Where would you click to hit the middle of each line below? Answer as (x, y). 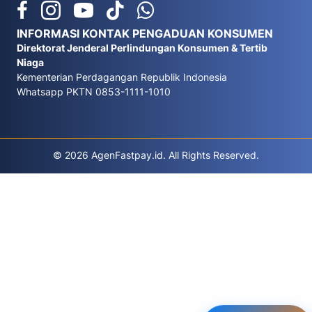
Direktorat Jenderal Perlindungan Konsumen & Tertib (142, 47)
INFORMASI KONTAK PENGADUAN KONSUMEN (145, 33)
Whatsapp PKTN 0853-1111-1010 (94, 91)
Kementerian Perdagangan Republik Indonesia (122, 77)
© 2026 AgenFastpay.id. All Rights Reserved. (156, 155)
